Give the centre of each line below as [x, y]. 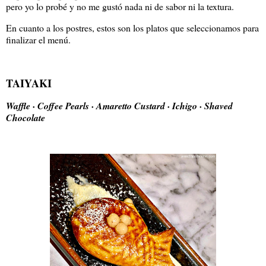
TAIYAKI [29, 83]
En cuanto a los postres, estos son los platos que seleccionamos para [132, 28]
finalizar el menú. [40, 40]
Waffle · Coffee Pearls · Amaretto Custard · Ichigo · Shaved [119, 105]
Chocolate [26, 117]
